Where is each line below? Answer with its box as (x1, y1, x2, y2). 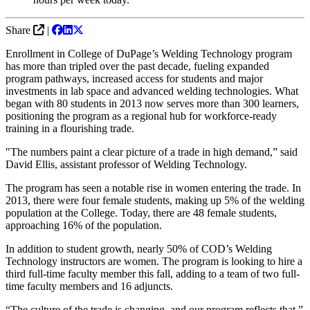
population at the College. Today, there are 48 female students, (6, 206, 277, 219)
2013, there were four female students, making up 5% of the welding (6, 194, 304, 206)
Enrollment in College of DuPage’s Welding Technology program (6, 47, 292, 60)
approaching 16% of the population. (6, 219, 162, 231)
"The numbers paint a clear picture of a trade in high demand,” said (6, 145, 298, 158)
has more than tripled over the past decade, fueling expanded (6, 60, 269, 72)
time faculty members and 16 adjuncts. (6, 280, 173, 292)
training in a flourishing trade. (6, 122, 134, 134)
